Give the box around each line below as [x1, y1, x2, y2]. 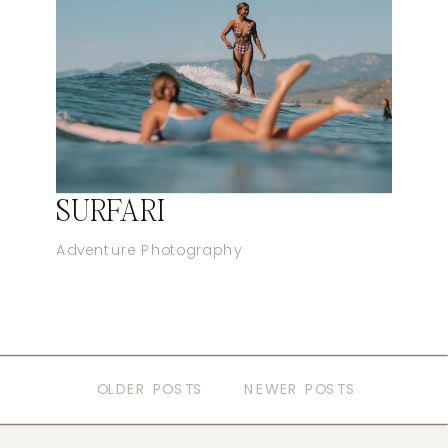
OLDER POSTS [96, 379, 205, 401]
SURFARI [56, 195, 164, 227]
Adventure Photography [56, 239, 242, 261]
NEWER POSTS [243, 379, 357, 401]
